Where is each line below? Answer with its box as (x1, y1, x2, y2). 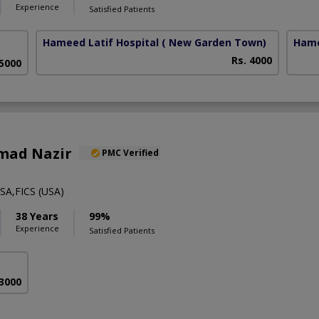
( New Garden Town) (162, 36, 267, 50)
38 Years (16, 209, 58, 223)
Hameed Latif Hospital (43, 36, 159, 50)
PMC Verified (102, 146, 159, 159)
